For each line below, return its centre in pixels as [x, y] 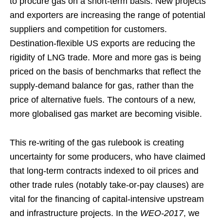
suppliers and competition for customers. [88, 29]
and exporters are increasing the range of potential [108, 15]
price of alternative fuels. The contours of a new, [103, 100]
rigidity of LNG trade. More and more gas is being [105, 57]
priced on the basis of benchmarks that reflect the [105, 71]
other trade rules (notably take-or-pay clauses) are [107, 185]
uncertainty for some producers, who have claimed [108, 156]
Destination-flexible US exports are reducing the [102, 43]
